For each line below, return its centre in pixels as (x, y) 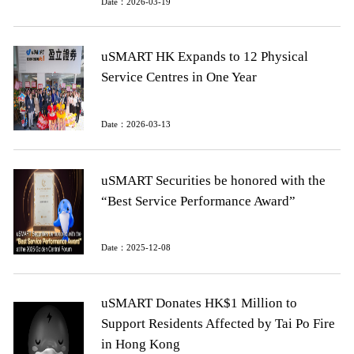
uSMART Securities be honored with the (213, 180)
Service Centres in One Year (179, 77)
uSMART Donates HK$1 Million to (199, 303)
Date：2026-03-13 (136, 124)
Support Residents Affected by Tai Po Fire (218, 323)
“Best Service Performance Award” (198, 201)
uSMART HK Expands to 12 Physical (204, 57)
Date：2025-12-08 (136, 248)
